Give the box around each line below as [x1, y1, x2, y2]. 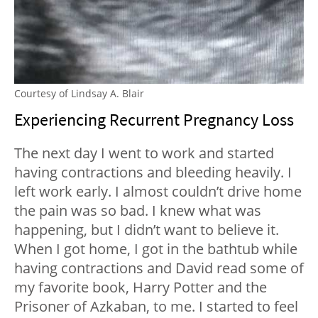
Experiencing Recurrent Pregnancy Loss [14, 109, 294, 131]
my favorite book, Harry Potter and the [14, 278, 267, 297]
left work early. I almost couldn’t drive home [14, 182, 302, 202]
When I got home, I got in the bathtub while [14, 239, 297, 259]
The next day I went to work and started [14, 143, 274, 163]
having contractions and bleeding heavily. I [14, 163, 292, 182]
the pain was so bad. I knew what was [14, 201, 261, 221]
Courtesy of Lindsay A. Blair [14, 87, 144, 101]
